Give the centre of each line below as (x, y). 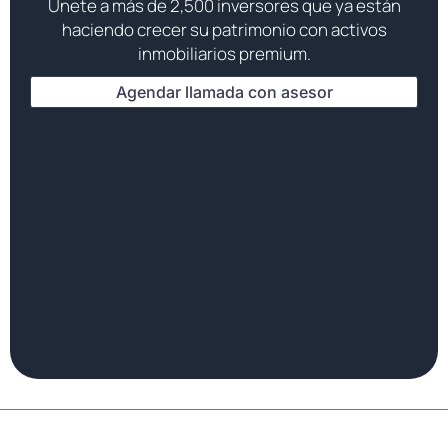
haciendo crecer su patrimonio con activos (224, 29)
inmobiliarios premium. (224, 53)
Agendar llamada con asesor (224, 91)
